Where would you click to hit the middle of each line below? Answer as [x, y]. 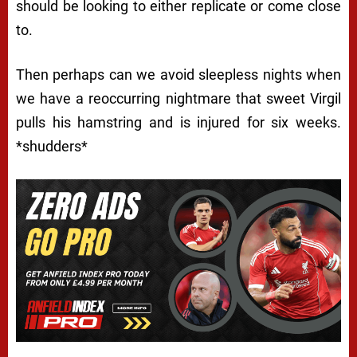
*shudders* [52, 147]
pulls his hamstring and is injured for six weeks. [178, 123]
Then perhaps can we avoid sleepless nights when [178, 75]
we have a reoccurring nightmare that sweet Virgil [178, 99]
